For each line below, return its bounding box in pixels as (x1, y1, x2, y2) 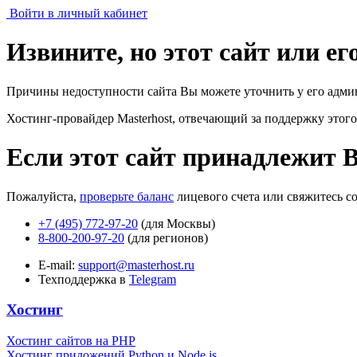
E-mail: (38, 257, 78, 272)
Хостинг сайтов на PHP (6, 334, 135, 348)
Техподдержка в (38, 272, 129, 286)
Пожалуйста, (6, 189, 80, 203)
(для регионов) (124, 230, 208, 245)
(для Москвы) (138, 216, 215, 230)
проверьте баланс (80, 189, 174, 203)
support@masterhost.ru (78, 257, 194, 272)
